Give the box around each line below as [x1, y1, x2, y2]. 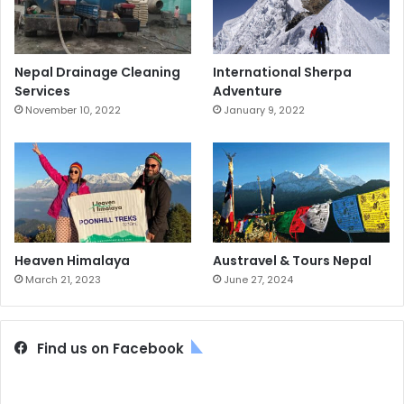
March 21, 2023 [25, 271, 101, 287]
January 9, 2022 [224, 103, 306, 118]
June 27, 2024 [224, 271, 294, 287]
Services [14, 82, 70, 101]
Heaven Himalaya [14, 251, 130, 270]
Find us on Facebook [37, 338, 184, 358]
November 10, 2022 [25, 103, 121, 118]
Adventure [213, 82, 283, 101]
